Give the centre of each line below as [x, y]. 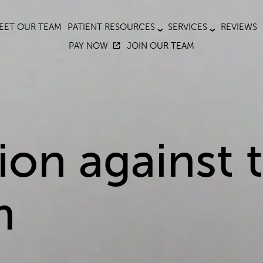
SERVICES [188, 27]
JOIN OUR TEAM [161, 46]
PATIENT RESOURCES [111, 27]
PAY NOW [88, 46]
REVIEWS [239, 27]
